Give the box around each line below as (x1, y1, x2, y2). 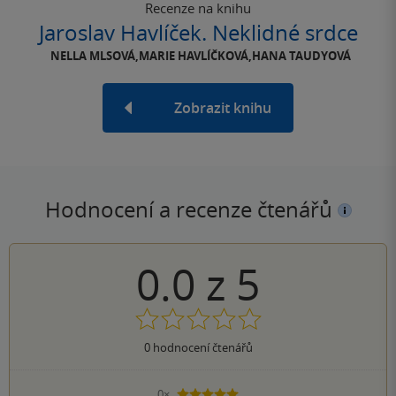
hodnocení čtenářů (149, 339, 253, 355)
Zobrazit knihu (174, 98, 271, 118)
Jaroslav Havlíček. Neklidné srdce (38, 19, 358, 47)
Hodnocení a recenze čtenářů (44, 195, 338, 224)
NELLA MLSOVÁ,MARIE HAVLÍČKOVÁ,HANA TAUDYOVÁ (49, 48, 351, 64)
